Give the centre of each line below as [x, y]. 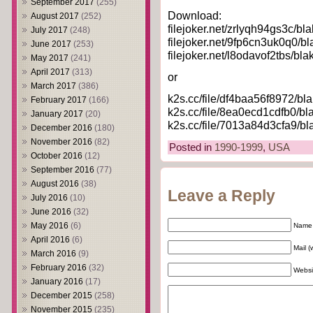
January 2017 [57, 114]
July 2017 [49, 30]
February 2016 [59, 268]
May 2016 [50, 226]
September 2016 [63, 170]
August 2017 [55, 16]
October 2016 [57, 156]
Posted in [192, 148]
